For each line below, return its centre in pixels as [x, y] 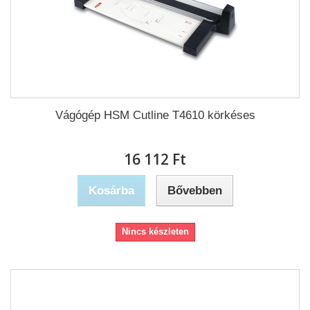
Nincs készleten [155, 231]
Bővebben [194, 191]
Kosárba [111, 191]
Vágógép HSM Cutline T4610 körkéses [155, 115]
